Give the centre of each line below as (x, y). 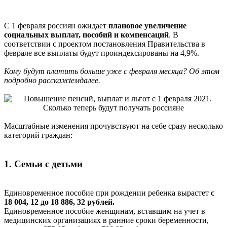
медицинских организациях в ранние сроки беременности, (106, 220)
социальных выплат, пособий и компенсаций (86, 35)
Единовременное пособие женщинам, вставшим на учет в (105, 211)
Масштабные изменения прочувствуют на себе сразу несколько (113, 126)
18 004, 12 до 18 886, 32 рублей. (59, 202)
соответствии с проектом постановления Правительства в (105, 44)
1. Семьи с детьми (43, 164)
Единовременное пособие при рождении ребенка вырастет (107, 193)
